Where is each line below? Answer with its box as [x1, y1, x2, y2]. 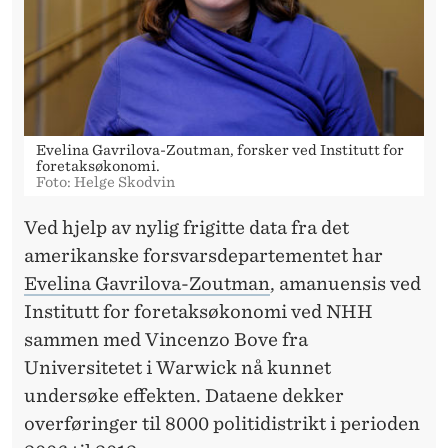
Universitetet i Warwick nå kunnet [24, 356, 331, 378]
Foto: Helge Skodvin [36, 173, 175, 190]
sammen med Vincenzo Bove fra [24, 328, 308, 350]
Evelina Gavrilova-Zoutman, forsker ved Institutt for [36, 141, 404, 158]
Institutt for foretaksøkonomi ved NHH [24, 300, 373, 322]
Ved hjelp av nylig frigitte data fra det [24, 216, 349, 238]
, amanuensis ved [270, 272, 421, 294]
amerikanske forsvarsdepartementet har [24, 244, 383, 266]
